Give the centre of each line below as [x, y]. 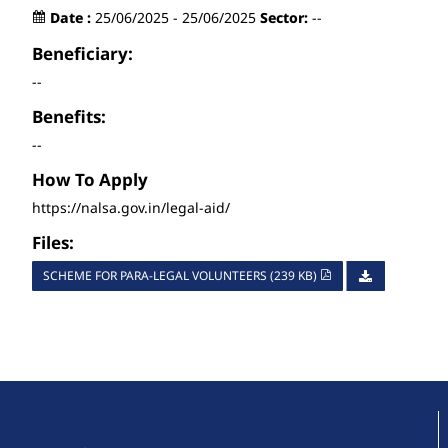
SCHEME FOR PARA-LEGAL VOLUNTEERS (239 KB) [181, 275]
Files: [53, 242]
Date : [70, 17]
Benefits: [69, 116]
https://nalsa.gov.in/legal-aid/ [131, 207]
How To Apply [90, 179]
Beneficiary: [82, 53]
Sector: [284, 17]
